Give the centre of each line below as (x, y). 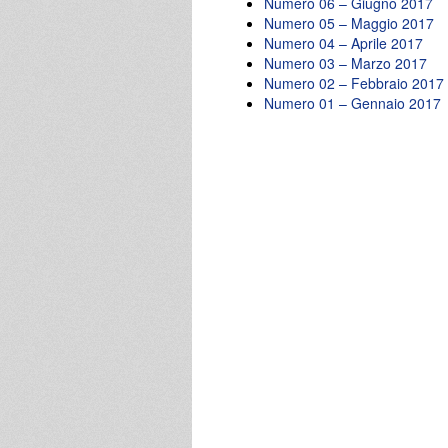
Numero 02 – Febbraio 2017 (354, 82)
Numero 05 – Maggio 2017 (349, 22)
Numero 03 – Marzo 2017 (345, 62)
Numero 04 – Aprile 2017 (343, 42)
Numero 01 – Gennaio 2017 (352, 102)
